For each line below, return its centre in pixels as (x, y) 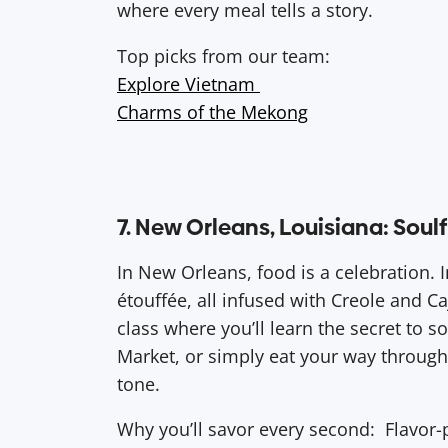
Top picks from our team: (223, 55)
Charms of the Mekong (212, 111)
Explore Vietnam (188, 83)
